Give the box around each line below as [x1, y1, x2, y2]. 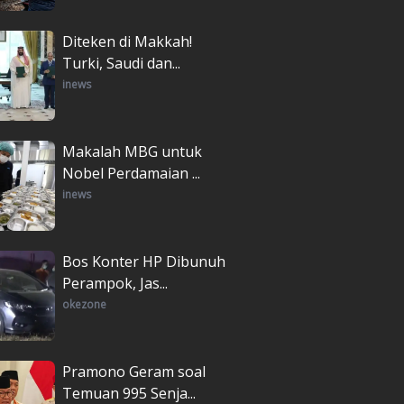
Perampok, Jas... [62, 272, 168, 293]
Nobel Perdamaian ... [62, 162, 200, 183]
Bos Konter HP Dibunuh [62, 251, 225, 271]
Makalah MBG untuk [62, 141, 202, 161]
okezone [62, 296, 106, 312]
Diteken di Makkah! [62, 31, 192, 51]
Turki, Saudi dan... [62, 52, 180, 73]
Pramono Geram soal [62, 361, 206, 381]
